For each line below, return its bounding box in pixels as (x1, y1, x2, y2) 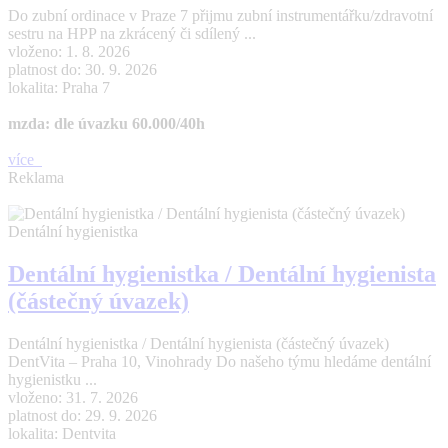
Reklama (8, 169, 64, 187)
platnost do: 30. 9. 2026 (8, 61, 157, 79)
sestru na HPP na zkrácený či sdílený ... (8, 25, 256, 43)
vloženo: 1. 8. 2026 (8, 43, 130, 61)
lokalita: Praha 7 (8, 79, 110, 97)
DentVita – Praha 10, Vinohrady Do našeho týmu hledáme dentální (8, 353, 431, 371)
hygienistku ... (8, 371, 97, 389)
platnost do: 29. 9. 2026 (8, 407, 157, 425)
